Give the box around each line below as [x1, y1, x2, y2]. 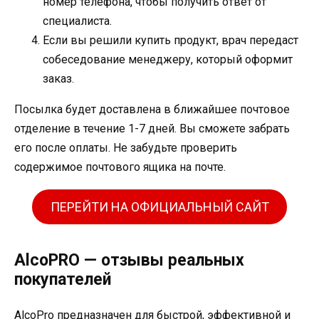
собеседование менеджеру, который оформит [43, 53, 293, 67]
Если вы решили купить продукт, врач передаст [43, 33, 298, 48]
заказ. [43, 72, 74, 86]
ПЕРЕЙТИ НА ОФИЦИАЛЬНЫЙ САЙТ [50, 199, 269, 214]
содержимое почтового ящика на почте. [14, 160, 226, 174]
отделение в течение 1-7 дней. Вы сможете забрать [14, 122, 290, 136]
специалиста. [43, 14, 112, 28]
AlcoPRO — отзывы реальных [14, 250, 244, 270]
